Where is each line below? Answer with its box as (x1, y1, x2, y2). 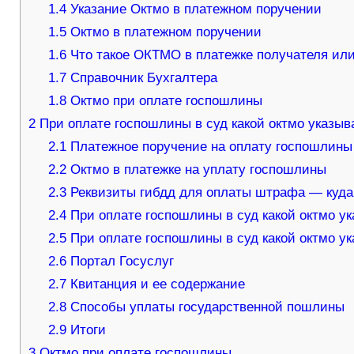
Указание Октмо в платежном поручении (66, 2, 322, 17)
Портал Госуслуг (66, 254, 175, 269)
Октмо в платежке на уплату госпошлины (66, 162, 327, 178)
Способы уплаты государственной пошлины (66, 299, 345, 315)
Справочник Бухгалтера (66, 70, 218, 86)
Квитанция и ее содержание (66, 277, 246, 292)
